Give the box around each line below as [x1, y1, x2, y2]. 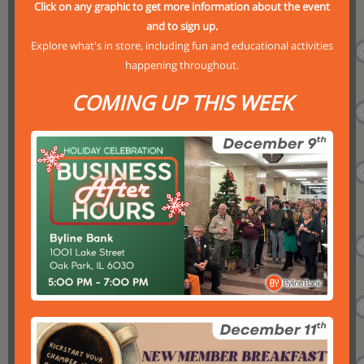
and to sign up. [146, 19, 218, 33]
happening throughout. [125, 58, 239, 72]
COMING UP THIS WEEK [71, 89, 292, 116]
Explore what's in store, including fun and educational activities [31, 38, 333, 53]
